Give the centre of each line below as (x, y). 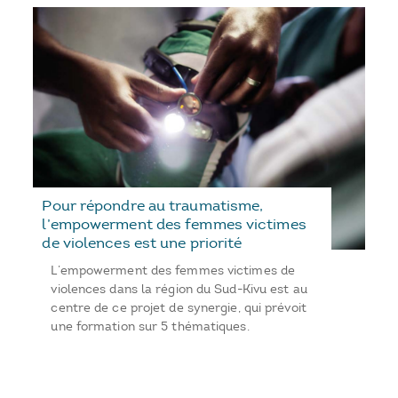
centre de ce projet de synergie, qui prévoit (179, 308)
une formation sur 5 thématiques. (150, 327)
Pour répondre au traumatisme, (153, 206)
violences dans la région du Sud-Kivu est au (179, 290)
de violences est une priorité (142, 243)
